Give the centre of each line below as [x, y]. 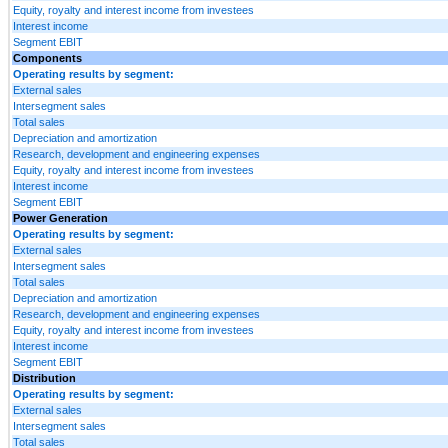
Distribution [44, 377]
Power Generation [60, 217]
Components [47, 57]
